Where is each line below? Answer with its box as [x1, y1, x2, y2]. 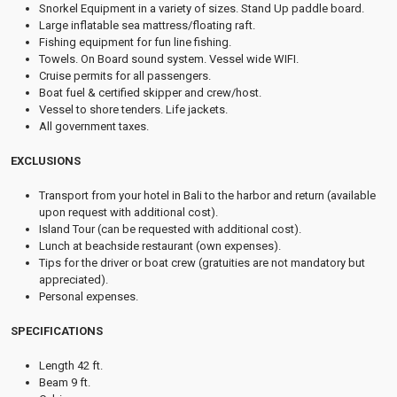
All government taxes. [39, 120, 149, 133]
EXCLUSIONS [11, 154, 81, 167]
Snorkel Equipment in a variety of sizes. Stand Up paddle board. [39, 2, 364, 15]
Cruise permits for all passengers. [39, 69, 211, 82]
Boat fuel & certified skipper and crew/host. [39, 86, 261, 99]
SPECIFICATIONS [11, 324, 103, 338]
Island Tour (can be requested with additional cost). [39, 222, 301, 236]
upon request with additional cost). [39, 206, 218, 219]
